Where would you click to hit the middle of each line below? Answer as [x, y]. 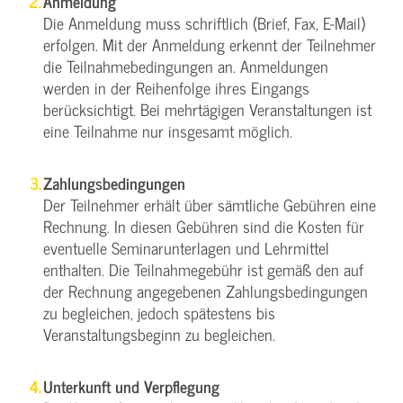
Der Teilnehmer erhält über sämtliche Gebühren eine [210, 204]
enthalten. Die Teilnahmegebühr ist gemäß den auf [203, 269]
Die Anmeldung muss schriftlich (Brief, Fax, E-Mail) [204, 22]
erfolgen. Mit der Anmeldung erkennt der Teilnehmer [210, 44]
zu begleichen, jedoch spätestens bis [159, 312]
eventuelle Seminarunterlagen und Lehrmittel [186, 247]
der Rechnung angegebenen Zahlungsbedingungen [206, 291]
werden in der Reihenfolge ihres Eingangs [176, 87]
